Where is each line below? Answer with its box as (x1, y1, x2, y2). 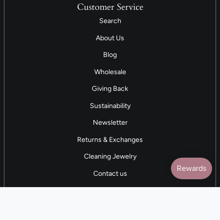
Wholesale (94, 67, 126, 76)
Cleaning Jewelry (83, 152, 137, 161)
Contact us (93, 169, 127, 178)
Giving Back (92, 84, 128, 93)
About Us (96, 33, 124, 42)
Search (99, 17, 121, 25)
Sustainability (89, 101, 131, 110)
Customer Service (77, 1, 143, 13)
